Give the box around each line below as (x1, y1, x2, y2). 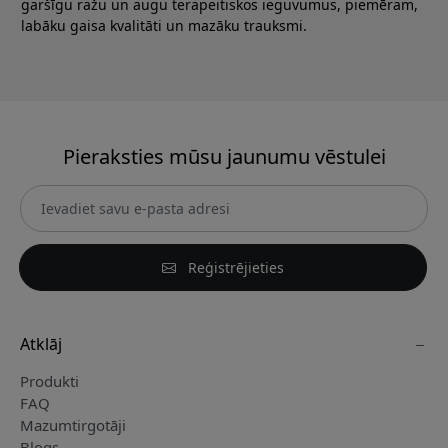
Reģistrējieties (184, 257, 284, 277)
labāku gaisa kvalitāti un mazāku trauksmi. (21, 15, 307, 35)
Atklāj (20, 332, 62, 355)
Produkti (20, 370, 79, 391)
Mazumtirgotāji (20, 414, 126, 435)
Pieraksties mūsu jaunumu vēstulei (62, 142, 386, 170)
